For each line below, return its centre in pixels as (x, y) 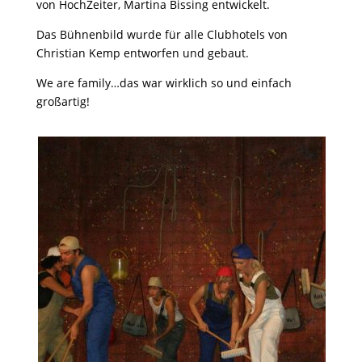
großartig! (63, 101)
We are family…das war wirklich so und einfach (164, 83)
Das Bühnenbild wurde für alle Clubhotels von (162, 34)
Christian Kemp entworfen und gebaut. (142, 53)
